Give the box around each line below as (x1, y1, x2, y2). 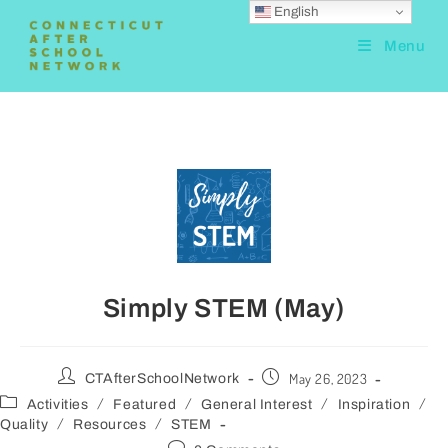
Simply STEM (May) (102, 294, 346, 323)
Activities (26, 397, 89, 413)
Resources (73, 417, 147, 433)
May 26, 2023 (289, 370, 368, 388)
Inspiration (337, 397, 411, 413)
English (271, 3, 320, 19)
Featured (113, 397, 177, 413)
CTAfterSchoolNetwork (84, 371, 240, 387)
